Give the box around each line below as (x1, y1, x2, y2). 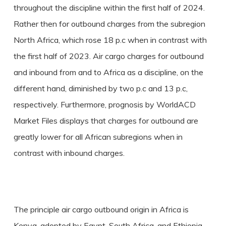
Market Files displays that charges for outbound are (13, 116, 198, 126)
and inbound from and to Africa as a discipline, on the (13, 67, 203, 77)
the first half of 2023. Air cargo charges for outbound (13, 51, 204, 61)
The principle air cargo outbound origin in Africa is (13, 204, 189, 214)
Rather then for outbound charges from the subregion (13, 19, 205, 29)
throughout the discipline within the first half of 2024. (13, 3, 205, 13)
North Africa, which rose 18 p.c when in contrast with (13, 35, 207, 45)
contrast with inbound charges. (13, 148, 125, 158)
